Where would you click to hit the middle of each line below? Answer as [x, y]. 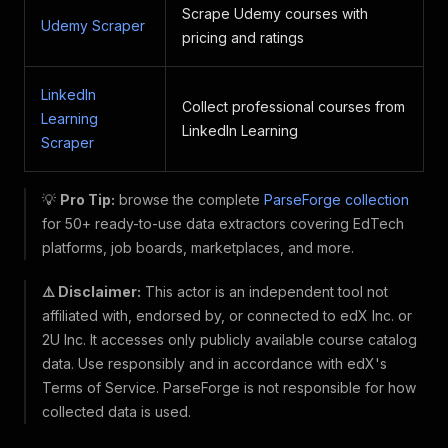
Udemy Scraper [93, 25]
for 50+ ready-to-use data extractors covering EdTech [223, 223]
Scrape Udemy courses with [275, 13]
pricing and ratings [243, 37]
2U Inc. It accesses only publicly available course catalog [229, 339]
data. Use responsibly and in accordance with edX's [214, 363]
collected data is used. [116, 411]
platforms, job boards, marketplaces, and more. [198, 247]
